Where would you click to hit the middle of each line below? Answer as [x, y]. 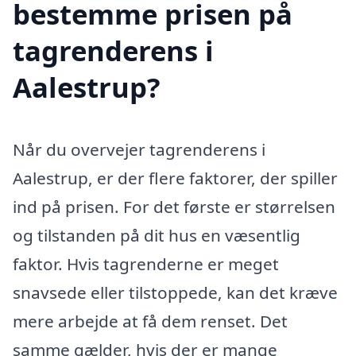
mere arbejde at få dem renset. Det [150, 321]
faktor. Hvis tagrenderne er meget [146, 264]
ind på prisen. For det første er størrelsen [174, 207]
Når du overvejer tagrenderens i [139, 150]
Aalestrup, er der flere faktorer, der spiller [175, 178]
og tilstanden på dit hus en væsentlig [157, 236]
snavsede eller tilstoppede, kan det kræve [175, 293]
